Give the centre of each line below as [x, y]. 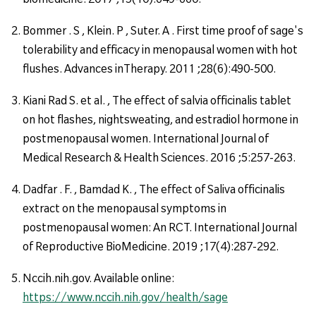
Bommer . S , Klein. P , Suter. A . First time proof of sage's [163, 30]
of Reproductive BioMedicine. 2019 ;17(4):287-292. [151, 246]
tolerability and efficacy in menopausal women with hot [160, 49]
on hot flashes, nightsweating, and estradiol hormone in [160, 119]
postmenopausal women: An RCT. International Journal [160, 227]
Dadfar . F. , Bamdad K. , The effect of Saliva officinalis [154, 189]
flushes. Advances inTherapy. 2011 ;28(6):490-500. [149, 68]
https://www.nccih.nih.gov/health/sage [125, 297]
